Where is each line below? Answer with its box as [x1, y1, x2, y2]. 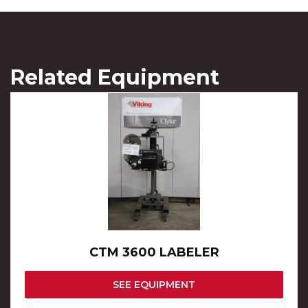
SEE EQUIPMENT [113, 278, 195, 291]
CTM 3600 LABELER [89, 244, 219, 260]
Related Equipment [10, 64, 219, 90]
